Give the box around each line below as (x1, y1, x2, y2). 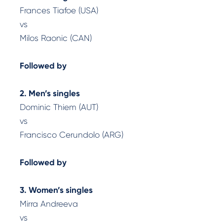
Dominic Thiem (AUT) (20, 102, 98, 112)
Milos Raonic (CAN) (20, 33, 92, 43)
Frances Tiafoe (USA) (20, 5, 98, 15)
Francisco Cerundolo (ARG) (20, 130, 123, 140)
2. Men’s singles (20, 88, 80, 98)
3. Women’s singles (20, 185, 93, 195)
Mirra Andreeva (20, 199, 78, 209)
